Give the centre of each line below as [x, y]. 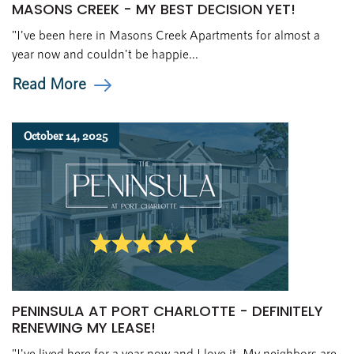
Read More [49, 83]
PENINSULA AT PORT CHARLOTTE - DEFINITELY [168, 311]
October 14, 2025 [66, 136]
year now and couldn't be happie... [105, 53]
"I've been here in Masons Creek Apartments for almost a [166, 34]
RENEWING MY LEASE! [84, 328]
